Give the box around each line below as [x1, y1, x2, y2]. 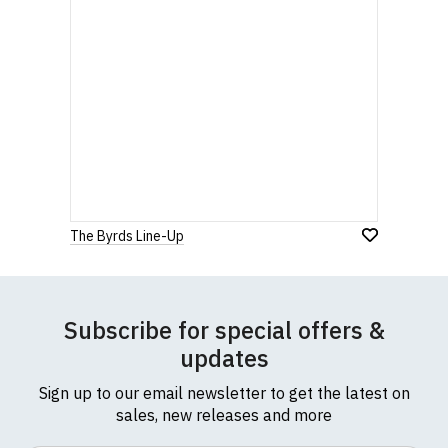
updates [179, 343, 269, 373]
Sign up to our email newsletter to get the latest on [38, 383, 410, 403]
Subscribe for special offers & [63, 315, 385, 345]
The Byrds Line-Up [70, 227, 184, 245]
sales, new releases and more [116, 405, 332, 425]
